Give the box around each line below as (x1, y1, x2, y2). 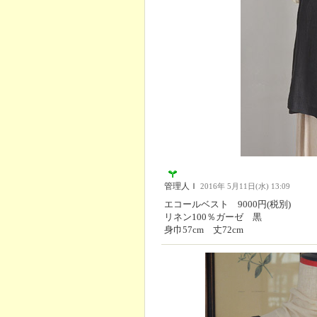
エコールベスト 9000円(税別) (164, 199, 291, 210)
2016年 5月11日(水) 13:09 (200, 183, 290, 191)
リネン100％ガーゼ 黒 (164, 212, 262, 223)
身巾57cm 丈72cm (164, 224, 243, 236)
